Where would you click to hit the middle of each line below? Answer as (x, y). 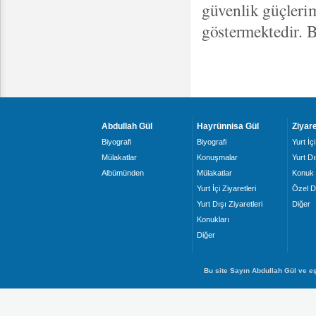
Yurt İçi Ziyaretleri (226, 188)
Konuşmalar (217, 157)
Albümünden (122, 173)
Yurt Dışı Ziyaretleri (229, 204)
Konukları (213, 219)
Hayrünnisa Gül (227, 126)
